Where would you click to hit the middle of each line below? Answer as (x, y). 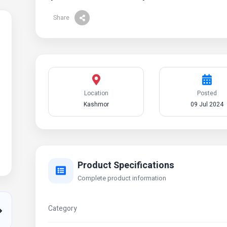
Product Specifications (126, 165)
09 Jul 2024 (207, 104)
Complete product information (122, 178)
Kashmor (96, 104)
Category (63, 209)
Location (96, 93)
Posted (207, 93)
